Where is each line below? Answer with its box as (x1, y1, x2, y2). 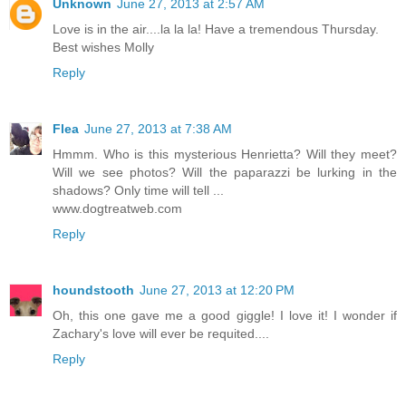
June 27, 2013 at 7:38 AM (84, 121, 232, 136)
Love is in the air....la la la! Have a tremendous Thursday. (53, 21, 379, 36)
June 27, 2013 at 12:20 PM (140, 282, 295, 297)
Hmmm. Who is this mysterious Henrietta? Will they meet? (53, 146, 397, 161)
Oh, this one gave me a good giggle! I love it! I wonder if (53, 307, 397, 323)
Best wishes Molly (53, 39, 154, 54)
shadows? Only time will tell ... (53, 182, 224, 198)
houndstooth (53, 282, 134, 297)
